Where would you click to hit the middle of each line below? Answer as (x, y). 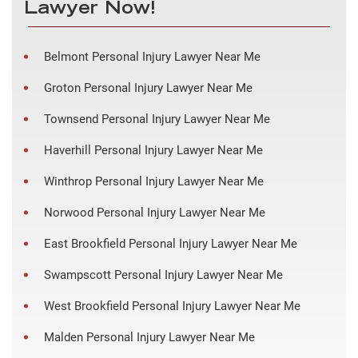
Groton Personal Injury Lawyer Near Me (148, 88)
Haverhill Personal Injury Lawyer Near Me (153, 151)
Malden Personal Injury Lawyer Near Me (149, 338)
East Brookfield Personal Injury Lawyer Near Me (171, 244)
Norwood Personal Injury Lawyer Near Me (155, 213)
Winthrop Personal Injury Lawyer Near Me (154, 182)
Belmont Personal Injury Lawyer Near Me (152, 57)
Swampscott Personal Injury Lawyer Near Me (163, 275)
